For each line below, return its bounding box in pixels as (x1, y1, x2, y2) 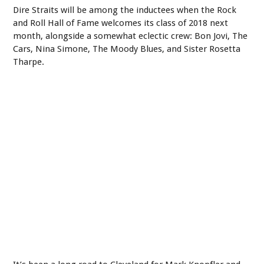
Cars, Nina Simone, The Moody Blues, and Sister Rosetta (13, 43, 241, 54)
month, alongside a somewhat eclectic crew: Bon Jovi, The (13, 30, 248, 41)
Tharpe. (13, 56, 45, 67)
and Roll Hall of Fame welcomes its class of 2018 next (13, 17, 229, 28)
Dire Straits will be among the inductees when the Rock (13, 4, 237, 15)
